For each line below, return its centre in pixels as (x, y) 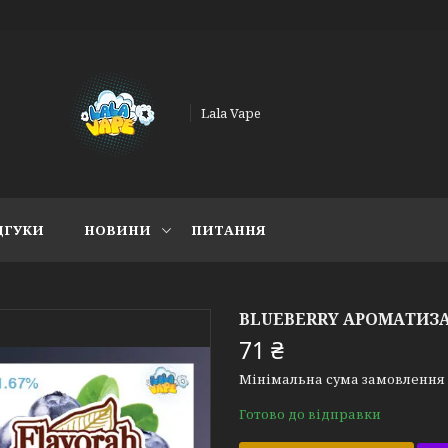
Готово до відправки (310, 414)
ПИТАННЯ (228, 230)
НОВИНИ (117, 230)
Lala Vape (231, 113)
